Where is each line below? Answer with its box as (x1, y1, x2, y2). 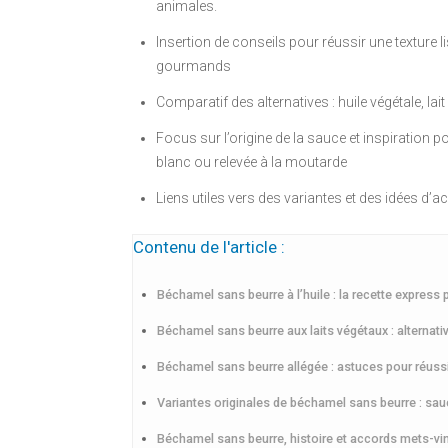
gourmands (156, 58, 231, 75)
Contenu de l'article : (133, 237, 285, 258)
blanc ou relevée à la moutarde (156, 154, 347, 171)
